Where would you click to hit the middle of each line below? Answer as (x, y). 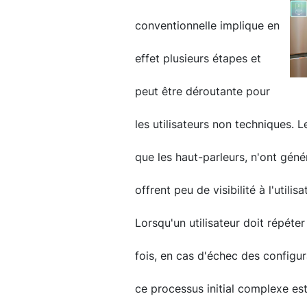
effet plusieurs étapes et (198, 58)
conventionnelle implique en (207, 25)
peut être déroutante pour (202, 91)
